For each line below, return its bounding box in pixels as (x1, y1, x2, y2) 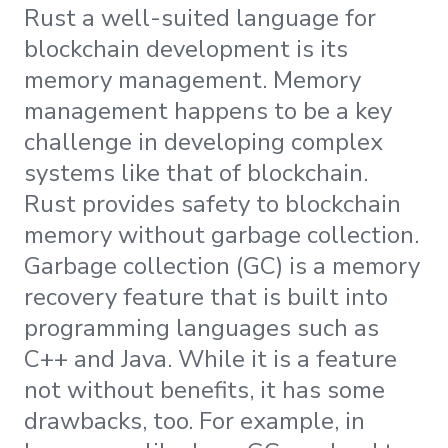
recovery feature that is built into (24, 281, 388, 314)
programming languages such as (24, 312, 379, 345)
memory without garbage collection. (24, 219, 419, 252)
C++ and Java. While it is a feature (24, 343, 397, 376)
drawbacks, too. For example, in (24, 405, 365, 438)
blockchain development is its (24, 33, 348, 66)
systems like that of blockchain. (24, 157, 368, 190)
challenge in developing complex (24, 126, 383, 159)
